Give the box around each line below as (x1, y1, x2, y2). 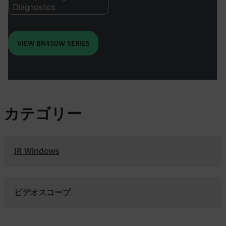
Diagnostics (13, 2, 55, 12)
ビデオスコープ (14, 188, 71, 197)
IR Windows (14, 147, 59, 155)
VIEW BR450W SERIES (17, 39, 90, 47)
